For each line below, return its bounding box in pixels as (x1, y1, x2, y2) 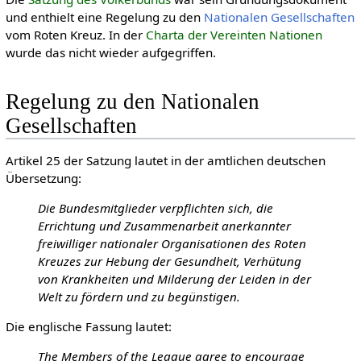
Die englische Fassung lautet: (5, 318, 172, 335)
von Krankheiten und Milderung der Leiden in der (37, 270, 311, 287)
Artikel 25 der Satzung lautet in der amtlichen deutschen (5, 151, 326, 168)
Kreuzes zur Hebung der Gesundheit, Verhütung (37, 252, 301, 269)
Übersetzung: (5, 169, 81, 186)
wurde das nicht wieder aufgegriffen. (5, 44, 216, 61)
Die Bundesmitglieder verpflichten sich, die (37, 199, 273, 216)
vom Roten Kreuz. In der (5, 27, 146, 44)
